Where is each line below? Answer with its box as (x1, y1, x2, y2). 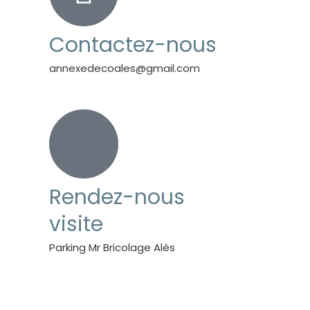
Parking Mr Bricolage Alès (49, 239, 175, 255)
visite (49, 209, 103, 239)
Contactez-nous (49, 30, 217, 60)
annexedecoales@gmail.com (49, 60, 200, 75)
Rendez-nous (49, 182, 185, 212)
